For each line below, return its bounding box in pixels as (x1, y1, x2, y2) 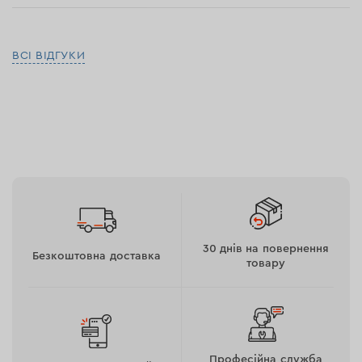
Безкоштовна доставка (32, 250, 161, 262)
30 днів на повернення (203, 243, 329, 255)
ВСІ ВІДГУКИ (12, 50, 86, 61)
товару (246, 258, 286, 269)
